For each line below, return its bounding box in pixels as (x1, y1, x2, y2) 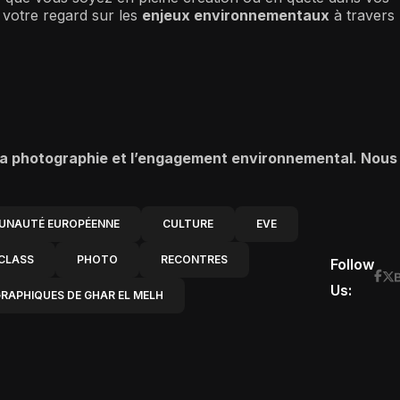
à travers (329, 5, 395, 24)
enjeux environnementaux (142, 5, 329, 24)
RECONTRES (161, 252, 228, 266)
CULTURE (162, 216, 213, 230)
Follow (330, 254, 374, 273)
